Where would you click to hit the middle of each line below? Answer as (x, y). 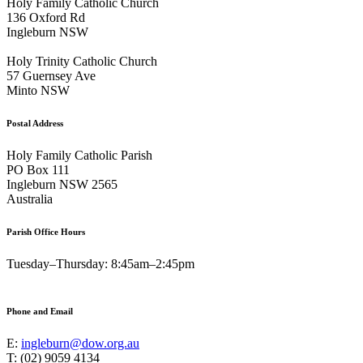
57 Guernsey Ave (51, 76)
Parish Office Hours (46, 232)
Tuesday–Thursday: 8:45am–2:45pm (100, 264)
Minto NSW (38, 91)
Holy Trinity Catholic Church (82, 62)
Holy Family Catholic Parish (79, 156)
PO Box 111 (38, 170)
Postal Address (35, 124)
